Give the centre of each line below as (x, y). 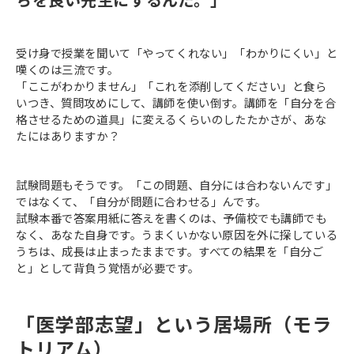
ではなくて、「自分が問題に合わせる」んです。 (141, 201)
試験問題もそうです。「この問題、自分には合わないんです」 (177, 184)
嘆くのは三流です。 (68, 69)
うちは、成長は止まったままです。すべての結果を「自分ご (170, 250)
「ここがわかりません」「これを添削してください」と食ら (171, 85)
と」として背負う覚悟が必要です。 (108, 267)
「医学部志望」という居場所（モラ (174, 323)
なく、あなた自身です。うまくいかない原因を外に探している (177, 234)
